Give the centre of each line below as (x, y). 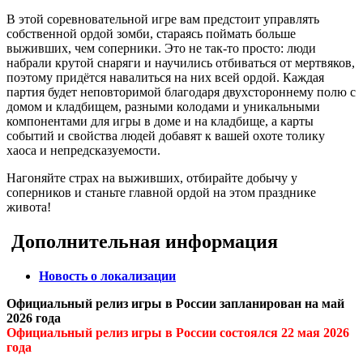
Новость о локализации (107, 276)
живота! (29, 207)
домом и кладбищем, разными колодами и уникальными (163, 107)
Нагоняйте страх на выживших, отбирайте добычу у (152, 178)
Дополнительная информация (142, 242)
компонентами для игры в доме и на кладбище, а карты (160, 122)
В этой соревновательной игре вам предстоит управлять (163, 19)
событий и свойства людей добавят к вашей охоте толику (166, 136)
